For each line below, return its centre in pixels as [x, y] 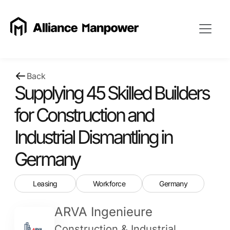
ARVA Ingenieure [104, 212]
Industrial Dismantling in [93, 137]
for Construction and [84, 115]
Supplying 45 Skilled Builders [112, 93]
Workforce [109, 184]
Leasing [45, 184]
